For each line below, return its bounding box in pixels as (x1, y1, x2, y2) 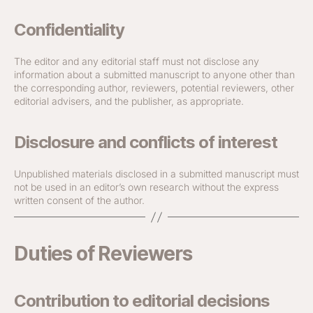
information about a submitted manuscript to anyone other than (14, 68, 295, 80)
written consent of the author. (14, 194, 145, 206)
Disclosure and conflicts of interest (14, 132, 278, 152)
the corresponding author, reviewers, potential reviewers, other (14, 82, 294, 94)
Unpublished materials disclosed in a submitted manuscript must (14, 168, 299, 180)
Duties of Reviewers (14, 242, 192, 265)
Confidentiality (14, 20, 125, 40)
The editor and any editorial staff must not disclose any (14, 55, 259, 67)
